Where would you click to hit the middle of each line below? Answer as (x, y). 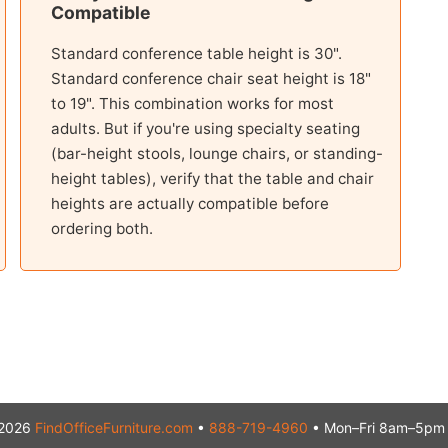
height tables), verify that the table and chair (212, 178)
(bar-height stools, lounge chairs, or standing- (216, 153)
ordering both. (101, 228)
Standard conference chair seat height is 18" (210, 78)
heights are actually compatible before (189, 203)
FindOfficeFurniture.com (114, 427)
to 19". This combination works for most (192, 103)
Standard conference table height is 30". (196, 53)
